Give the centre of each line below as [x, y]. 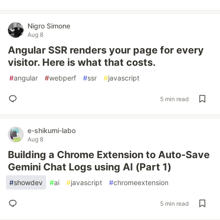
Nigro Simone [49, 26]
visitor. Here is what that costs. [82, 62]
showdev [28, 182]
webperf [63, 78]
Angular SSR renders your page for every [106, 50]
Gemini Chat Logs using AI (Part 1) [90, 167]
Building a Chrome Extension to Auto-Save [109, 155]
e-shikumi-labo [52, 130]
